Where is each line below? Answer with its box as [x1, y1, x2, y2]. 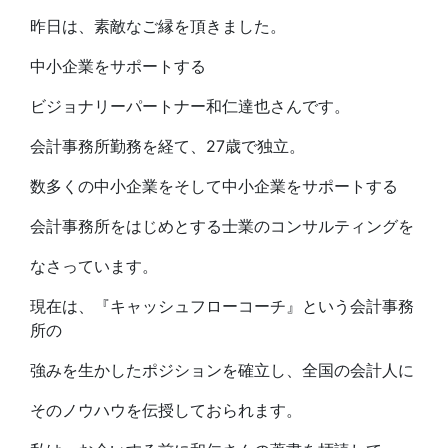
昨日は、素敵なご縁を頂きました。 [30, 16, 286, 37]
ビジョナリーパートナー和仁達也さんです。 [30, 96, 350, 117]
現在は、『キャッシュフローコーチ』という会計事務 [30, 296, 414, 317]
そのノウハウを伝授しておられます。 [30, 400, 302, 421]
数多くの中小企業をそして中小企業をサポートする [30, 176, 398, 197]
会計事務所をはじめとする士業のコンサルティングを [30, 216, 414, 237]
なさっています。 [30, 256, 158, 277]
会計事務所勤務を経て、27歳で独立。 [30, 136, 305, 157]
